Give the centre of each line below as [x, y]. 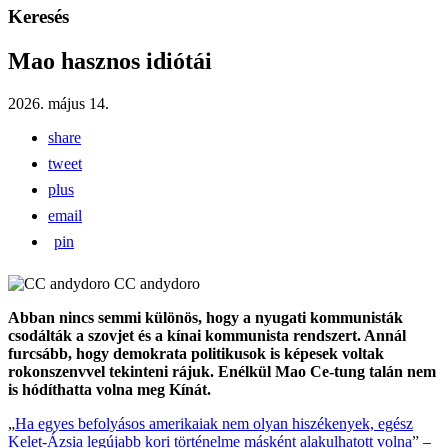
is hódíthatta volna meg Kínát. [109, 390]
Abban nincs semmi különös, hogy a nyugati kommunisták [205, 318]
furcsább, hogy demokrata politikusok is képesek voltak [196, 354]
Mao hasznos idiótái [110, 61]
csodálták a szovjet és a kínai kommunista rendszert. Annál [207, 336]
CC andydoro [157, 284]
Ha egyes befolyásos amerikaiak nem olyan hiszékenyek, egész [214, 424]
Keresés [38, 17]
